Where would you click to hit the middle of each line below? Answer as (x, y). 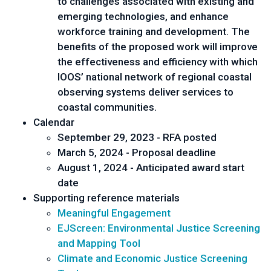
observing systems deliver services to (145, 92)
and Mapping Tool (99, 243)
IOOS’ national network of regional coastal (155, 77)
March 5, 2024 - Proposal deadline (137, 152)
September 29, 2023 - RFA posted (137, 137)
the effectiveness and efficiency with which (158, 61)
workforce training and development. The (154, 31)
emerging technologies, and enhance (143, 16)
